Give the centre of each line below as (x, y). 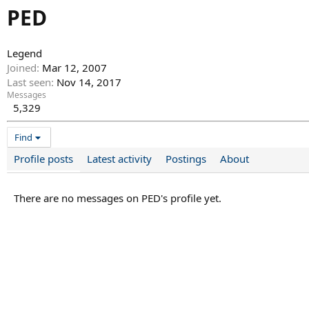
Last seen (29, 82)
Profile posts (43, 159)
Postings (186, 159)
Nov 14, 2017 (89, 82)
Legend (24, 53)
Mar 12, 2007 (74, 68)
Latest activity (119, 159)
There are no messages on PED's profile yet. (118, 198)
